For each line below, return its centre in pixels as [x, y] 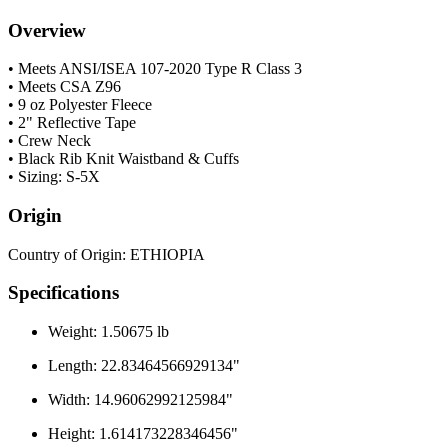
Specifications [63, 293]
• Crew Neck [49, 141]
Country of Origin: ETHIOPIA [106, 254]
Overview [47, 30]
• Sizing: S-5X [54, 177]
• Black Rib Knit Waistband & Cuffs [123, 159]
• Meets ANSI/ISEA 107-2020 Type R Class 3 [155, 69]
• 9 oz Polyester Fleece [80, 105]
